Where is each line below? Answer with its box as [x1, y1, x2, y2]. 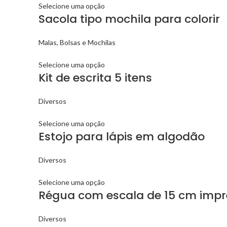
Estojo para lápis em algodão [39, 129, 205, 144]
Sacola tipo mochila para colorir [39, 11, 220, 27]
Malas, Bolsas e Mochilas [39, 38, 116, 47]
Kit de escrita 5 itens [39, 70, 152, 86]
